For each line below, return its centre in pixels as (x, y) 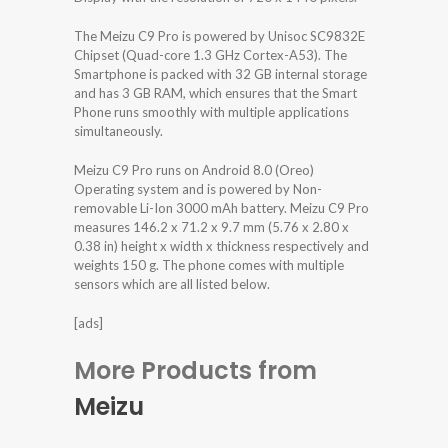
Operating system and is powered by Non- (198, 188)
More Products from (195, 370)
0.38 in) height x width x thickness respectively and (221, 245)
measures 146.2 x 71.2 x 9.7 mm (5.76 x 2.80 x (211, 226)
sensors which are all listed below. (172, 283)
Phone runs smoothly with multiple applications (211, 111)
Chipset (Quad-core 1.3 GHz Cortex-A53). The (210, 54)
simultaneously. (118, 130)
